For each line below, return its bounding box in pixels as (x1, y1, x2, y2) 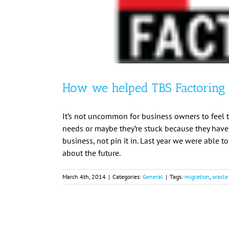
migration (185, 172, 210, 180)
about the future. (62, 147, 121, 158)
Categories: (112, 172, 143, 180)
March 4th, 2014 (62, 172, 106, 180)
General (143, 172, 163, 180)
